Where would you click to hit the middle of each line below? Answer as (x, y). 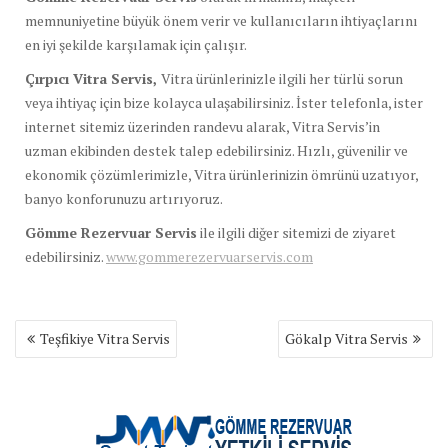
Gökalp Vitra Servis (346, 338)
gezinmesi (58, 351)
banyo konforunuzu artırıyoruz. (124, 198)
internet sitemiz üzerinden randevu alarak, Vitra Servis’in (202, 126)
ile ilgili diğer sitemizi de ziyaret (296, 232)
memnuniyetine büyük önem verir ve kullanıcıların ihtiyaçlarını (221, 20)
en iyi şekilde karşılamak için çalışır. (136, 44)
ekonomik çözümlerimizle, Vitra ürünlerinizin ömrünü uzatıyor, (221, 174)
